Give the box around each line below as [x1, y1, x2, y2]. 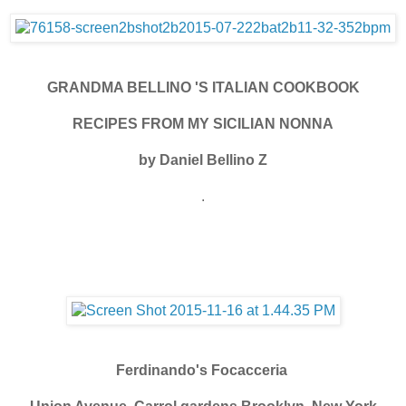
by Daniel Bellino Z [139, 151, 267, 168]
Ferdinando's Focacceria [115, 362, 291, 378]
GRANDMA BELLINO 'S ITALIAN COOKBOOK [46, 79, 360, 95]
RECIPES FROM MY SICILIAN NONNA [72, 115, 333, 131]
